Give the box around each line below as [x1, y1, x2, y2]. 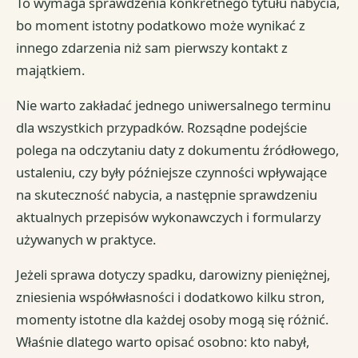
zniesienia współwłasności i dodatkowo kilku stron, [16, 288, 325, 307]
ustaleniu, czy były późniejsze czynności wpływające [16, 163, 328, 182]
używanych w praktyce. [16, 230, 157, 249]
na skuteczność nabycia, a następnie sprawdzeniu [16, 185, 318, 205]
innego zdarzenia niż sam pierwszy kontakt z [16, 38, 288, 58]
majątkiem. [16, 61, 86, 80]
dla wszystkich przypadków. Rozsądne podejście [16, 118, 308, 137]
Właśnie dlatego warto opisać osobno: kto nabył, [16, 332, 310, 352]
